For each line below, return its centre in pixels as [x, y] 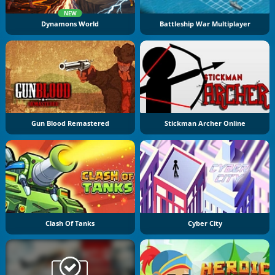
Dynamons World [70, 24]
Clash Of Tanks [70, 223]
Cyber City [205, 223]
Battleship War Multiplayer [205, 24]
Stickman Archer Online [205, 124]
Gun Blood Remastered [70, 124]
